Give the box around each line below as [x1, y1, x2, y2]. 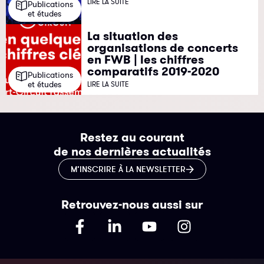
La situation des [87, 28, 179, 44]
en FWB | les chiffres [87, 52, 204, 68]
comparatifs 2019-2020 [87, 64, 220, 80]
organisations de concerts [87, 40, 239, 56]
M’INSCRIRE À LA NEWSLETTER [70, 164, 186, 175]
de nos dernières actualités [53, 144, 211, 160]
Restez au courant [80, 130, 184, 146]
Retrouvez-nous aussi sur [61, 197, 203, 213]
